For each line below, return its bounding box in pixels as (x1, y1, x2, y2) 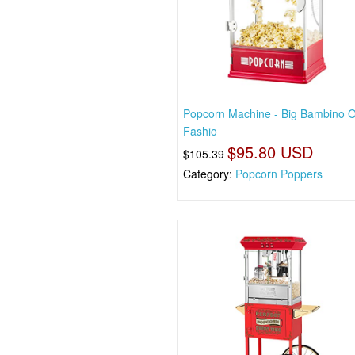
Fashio (183, 122, 218, 139)
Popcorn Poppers (235, 165, 323, 181)
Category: (183, 165, 236, 181)
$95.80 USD (227, 139, 314, 163)
